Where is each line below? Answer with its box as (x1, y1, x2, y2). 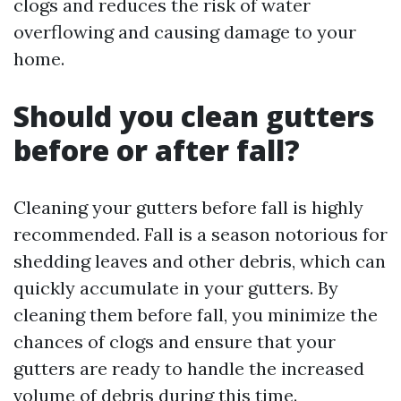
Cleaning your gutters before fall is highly (13, 196, 363, 218)
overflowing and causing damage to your (13, 21, 356, 43)
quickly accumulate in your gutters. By (13, 277, 338, 299)
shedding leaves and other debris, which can (13, 250, 386, 272)
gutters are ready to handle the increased (13, 357, 364, 380)
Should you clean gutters (13, 97, 374, 135)
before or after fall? (13, 131, 300, 169)
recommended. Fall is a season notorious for (13, 223, 388, 245)
